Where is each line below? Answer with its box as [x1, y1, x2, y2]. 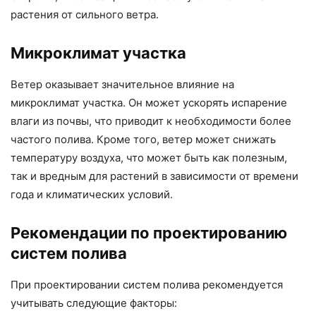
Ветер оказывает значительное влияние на [11, 78, 234, 92]
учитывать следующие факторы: [11, 296, 177, 310]
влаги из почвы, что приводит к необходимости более [11, 114, 291, 128]
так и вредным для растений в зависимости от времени [11, 169, 298, 183]
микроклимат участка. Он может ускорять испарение [11, 96, 287, 110]
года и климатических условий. [11, 188, 173, 202]
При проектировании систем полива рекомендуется [11, 278, 283, 292]
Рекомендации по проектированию [11, 224, 287, 243]
